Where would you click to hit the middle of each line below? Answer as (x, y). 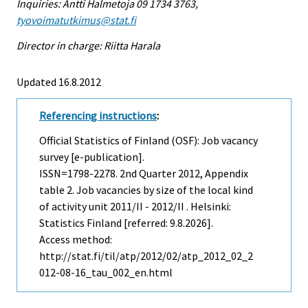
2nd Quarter (148, 174)
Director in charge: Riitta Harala (88, 45)
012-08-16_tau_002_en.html (106, 273)
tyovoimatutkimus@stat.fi (76, 20)
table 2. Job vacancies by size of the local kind (146, 190)
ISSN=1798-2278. (79, 174)
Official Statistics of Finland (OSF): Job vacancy (148, 141)
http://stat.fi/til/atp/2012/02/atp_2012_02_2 (146, 256)
